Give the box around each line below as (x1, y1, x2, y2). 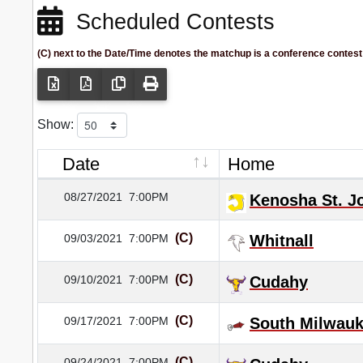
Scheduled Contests (63, 9, 275, 35)
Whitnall (250, 232, 314, 250)
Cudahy (250, 273, 308, 292)
